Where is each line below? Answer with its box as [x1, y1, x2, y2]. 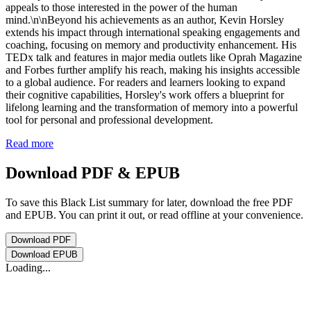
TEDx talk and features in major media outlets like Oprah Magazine [6, 51, 302, 63]
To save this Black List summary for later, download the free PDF [6, 196, 293, 208]
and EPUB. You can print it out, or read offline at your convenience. [6, 208, 303, 221]
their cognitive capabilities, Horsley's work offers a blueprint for [6, 89, 284, 101]
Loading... [6, 261, 51, 274]
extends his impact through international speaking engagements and [6, 26, 300, 38]
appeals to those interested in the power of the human [6, 1, 237, 13]
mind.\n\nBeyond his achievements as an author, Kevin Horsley [6, 14, 284, 26]
